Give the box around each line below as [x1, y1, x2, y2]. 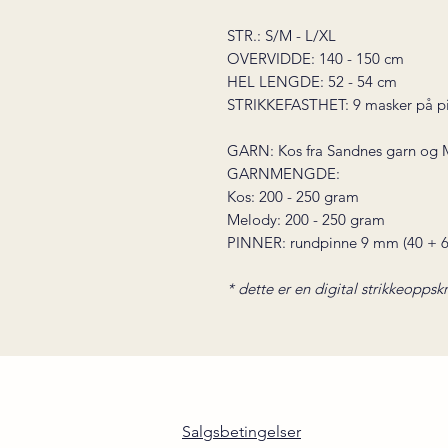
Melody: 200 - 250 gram [227, 210, 385, 229]
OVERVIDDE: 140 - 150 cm [227, 49, 404, 68]
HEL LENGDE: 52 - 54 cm [227, 72, 397, 91]
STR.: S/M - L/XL [227, 26, 336, 45]
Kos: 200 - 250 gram [227, 187, 359, 206]
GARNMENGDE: [227, 164, 340, 183]
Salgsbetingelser [182, 422, 301, 441]
